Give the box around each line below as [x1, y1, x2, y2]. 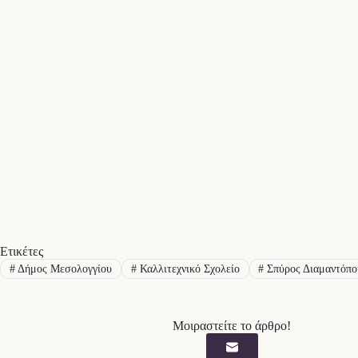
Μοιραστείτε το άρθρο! [173, 318, 291, 332]
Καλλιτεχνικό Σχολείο [136, 262, 240, 275]
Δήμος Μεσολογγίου [14, 262, 112, 275]
